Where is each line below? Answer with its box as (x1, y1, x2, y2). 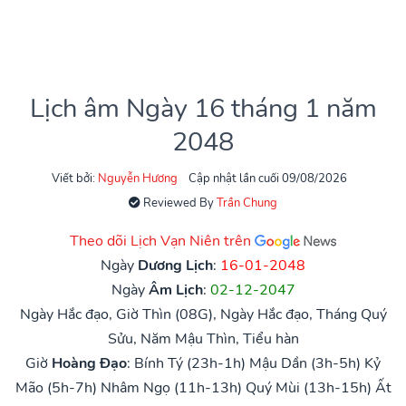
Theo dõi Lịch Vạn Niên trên (70, 230, 255, 251)
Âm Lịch (148, 279, 203, 300)
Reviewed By (140, 194, 217, 211)
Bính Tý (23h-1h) (134, 353, 246, 373)
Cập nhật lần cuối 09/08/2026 (188, 169, 347, 187)
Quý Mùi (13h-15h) (245, 377, 372, 398)
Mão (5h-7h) (14, 377, 97, 398)
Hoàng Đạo (52, 353, 127, 373)
